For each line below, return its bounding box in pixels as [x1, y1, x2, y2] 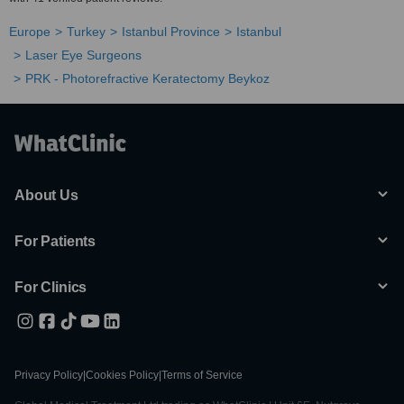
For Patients [14, 234, 96, 249]
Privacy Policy [14, 369, 83, 381]
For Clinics [14, 280, 87, 295]
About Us [14, 188, 78, 203]
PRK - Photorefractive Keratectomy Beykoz [25, 71, 270, 86]
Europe [9, 24, 50, 39]
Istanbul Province [122, 24, 220, 39]
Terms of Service [161, 369, 243, 381]
